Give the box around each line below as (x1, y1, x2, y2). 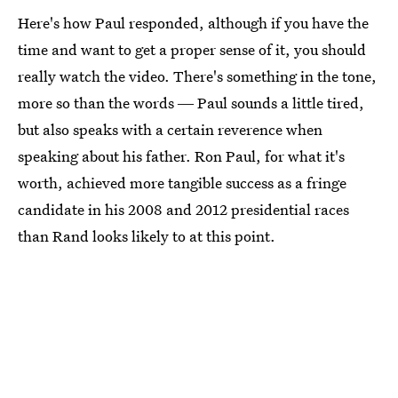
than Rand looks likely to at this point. (18, 226, 275, 246)
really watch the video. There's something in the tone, (18, 66, 377, 86)
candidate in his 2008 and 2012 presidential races (18, 199, 349, 219)
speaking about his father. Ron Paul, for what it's (18, 146, 345, 166)
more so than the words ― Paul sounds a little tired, (18, 92, 364, 113)
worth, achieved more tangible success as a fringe (18, 172, 346, 193)
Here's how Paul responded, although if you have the (18, 12, 369, 33)
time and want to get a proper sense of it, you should (18, 39, 366, 60)
